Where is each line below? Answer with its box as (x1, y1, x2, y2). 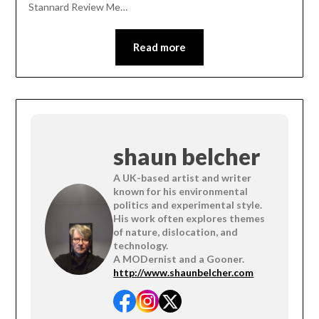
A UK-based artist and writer (113, 171, 252, 184)
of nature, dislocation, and (113, 225, 239, 238)
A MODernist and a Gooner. (113, 252, 245, 265)
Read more (133, 40, 186, 53)
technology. (113, 239, 171, 251)
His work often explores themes (113, 211, 266, 224)
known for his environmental (113, 184, 249, 197)
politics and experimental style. (113, 198, 263, 211)
